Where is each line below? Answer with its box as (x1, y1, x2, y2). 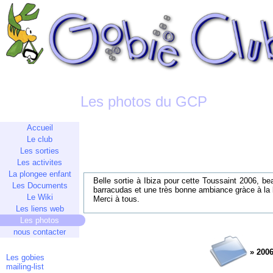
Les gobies (6, 253, 44, 262)
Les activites (17, 158, 62, 167)
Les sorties (20, 146, 59, 155)
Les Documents (12, 181, 68, 190)
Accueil (26, 123, 53, 132)
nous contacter (13, 227, 66, 236)
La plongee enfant (8, 169, 71, 179)
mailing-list (6, 262, 44, 271)
